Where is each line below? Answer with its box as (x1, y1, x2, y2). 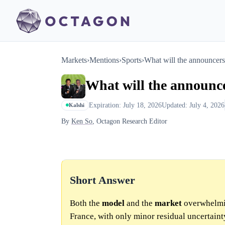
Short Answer (70, 174, 135, 187)
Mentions (89, 56, 119, 64)
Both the (70, 198, 102, 208)
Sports (122, 56, 142, 64)
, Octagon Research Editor (92, 117, 167, 126)
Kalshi (69, 102, 84, 108)
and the (125, 198, 155, 208)
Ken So (71, 117, 92, 126)
